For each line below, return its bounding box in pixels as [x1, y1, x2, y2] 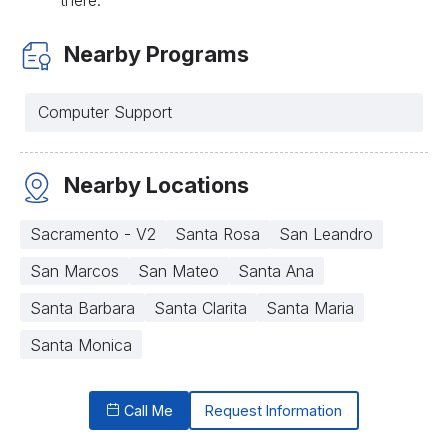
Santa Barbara [30, 297, 136, 318]
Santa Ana [238, 260, 315, 281]
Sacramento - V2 [30, 224, 157, 245]
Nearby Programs [63, 41, 249, 68]
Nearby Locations [63, 172, 249, 199]
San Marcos [30, 260, 120, 281]
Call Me [119, 402, 173, 420]
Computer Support [38, 102, 173, 123]
